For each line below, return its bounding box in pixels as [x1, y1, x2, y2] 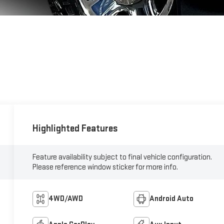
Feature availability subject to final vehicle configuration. [32, 152, 212, 162]
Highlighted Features [32, 122, 118, 134]
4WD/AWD [48, 193, 83, 203]
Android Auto [149, 193, 193, 203]
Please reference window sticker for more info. [32, 162, 178, 172]
